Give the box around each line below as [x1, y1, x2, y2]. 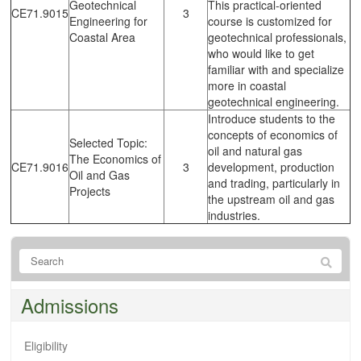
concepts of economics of [208, 126, 338, 143]
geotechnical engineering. [208, 93, 339, 110]
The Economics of [69, 150, 161, 167]
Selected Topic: [69, 134, 147, 151]
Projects [69, 182, 114, 199]
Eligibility [24, 337, 68, 354]
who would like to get [208, 44, 314, 61]
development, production [208, 158, 334, 175]
